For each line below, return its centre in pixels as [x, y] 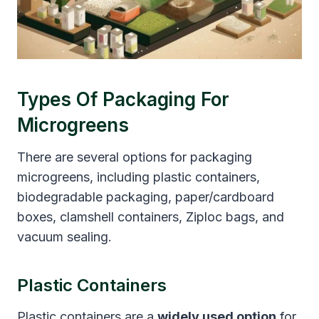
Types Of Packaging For [123, 99]
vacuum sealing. [64, 236]
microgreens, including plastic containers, [138, 177]
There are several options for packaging [135, 157]
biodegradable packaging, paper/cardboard [146, 197]
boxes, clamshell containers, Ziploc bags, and [151, 216]
